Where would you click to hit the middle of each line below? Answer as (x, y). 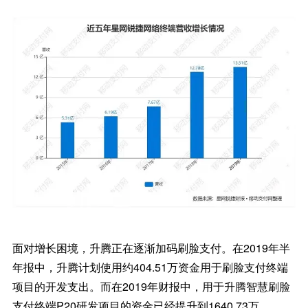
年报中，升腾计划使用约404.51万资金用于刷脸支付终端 (150, 267)
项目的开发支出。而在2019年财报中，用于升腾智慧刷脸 (151, 286)
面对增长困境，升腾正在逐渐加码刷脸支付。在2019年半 (151, 247)
